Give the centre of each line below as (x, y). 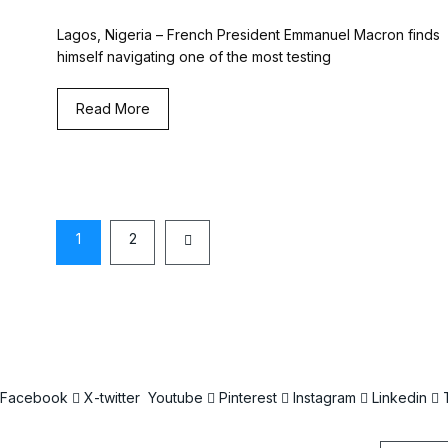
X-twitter (112, 398)
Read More (113, 109)
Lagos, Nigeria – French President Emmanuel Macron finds (248, 35)
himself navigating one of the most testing (194, 57)
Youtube (175, 398)
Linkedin (399, 398)
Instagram (324, 398)
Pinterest (248, 398)
